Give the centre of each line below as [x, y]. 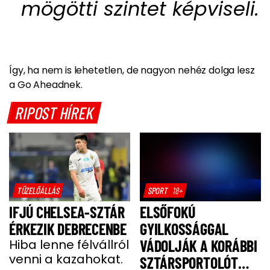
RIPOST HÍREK [55, 113]
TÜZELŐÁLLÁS [39, 190]
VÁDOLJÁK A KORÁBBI [199, 245]
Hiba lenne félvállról [69, 244]
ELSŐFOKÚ [168, 212]
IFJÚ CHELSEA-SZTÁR [67, 212]
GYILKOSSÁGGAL [184, 228]
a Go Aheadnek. [46, 85]
